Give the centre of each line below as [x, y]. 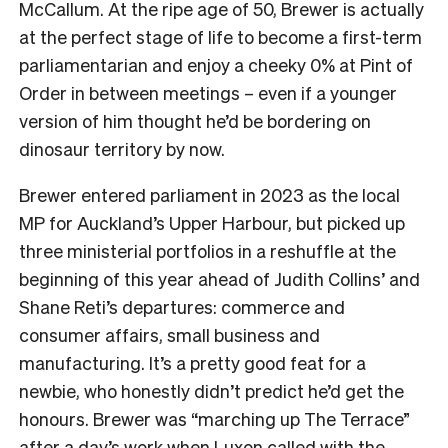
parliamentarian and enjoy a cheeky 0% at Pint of [216, 64]
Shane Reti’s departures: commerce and [182, 306]
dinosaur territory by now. [122, 148]
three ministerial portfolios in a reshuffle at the [207, 250]
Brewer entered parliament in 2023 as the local [209, 194]
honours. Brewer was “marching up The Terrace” [214, 418]
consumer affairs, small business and [169, 334]
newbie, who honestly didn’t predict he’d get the [211, 390]
